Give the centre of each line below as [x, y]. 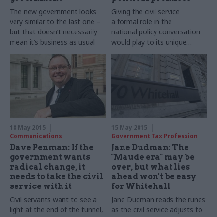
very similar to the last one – [55, 21]
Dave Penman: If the [52, 147]
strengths [127, 52]
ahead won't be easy [154, 176]
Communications [36, 136]
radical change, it [47, 167]
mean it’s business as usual [52, 42]
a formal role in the [142, 21]
